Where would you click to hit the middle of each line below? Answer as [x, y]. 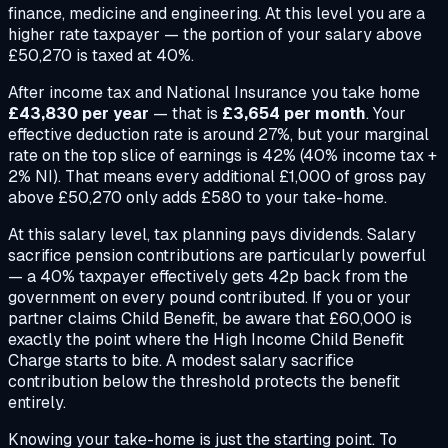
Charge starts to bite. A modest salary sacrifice [181, 361]
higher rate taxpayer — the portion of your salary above [215, 35]
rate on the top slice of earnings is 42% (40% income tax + [222, 156]
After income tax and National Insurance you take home [214, 93]
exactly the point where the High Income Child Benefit [206, 340]
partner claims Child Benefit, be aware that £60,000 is [210, 319]
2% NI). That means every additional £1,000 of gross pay [217, 177]
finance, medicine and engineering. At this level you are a [216, 14]
